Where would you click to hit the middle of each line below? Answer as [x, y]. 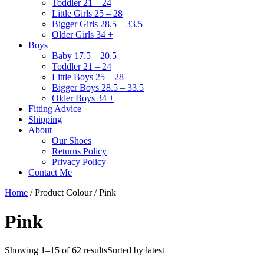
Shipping [45, 120]
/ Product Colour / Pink [72, 193]
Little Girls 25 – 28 [87, 14]
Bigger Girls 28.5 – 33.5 [97, 24]
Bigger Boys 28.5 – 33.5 [98, 88]
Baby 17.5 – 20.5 [84, 56]
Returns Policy [79, 151]
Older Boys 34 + [83, 98]
